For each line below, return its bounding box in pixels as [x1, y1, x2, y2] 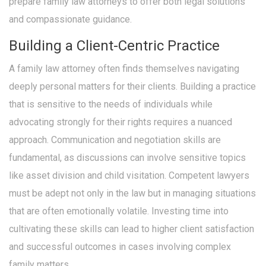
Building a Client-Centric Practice [9, 37, 220, 55]
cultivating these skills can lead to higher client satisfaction [9, 223, 254, 235]
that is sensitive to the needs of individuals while [9, 99, 213, 110]
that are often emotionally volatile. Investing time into [9, 205, 229, 217]
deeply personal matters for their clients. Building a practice [9, 81, 256, 93]
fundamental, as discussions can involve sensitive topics [9, 152, 246, 164]
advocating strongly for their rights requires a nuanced [9, 116, 232, 128]
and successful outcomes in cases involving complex [9, 241, 231, 253]
